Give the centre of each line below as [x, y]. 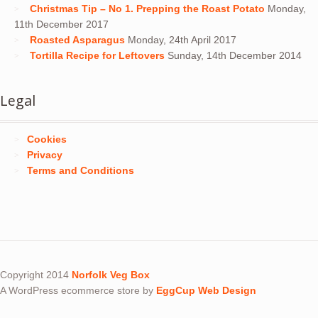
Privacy [44, 154]
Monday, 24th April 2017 [182, 40]
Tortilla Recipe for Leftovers [97, 56]
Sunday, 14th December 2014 [234, 56]
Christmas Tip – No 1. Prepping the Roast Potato [147, 9]
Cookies [46, 139]
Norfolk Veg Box [111, 274]
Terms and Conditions [80, 170]
